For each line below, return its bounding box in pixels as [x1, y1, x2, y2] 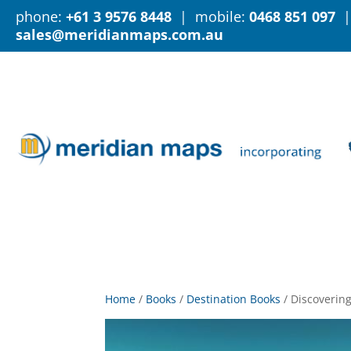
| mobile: [172, 7, 249, 26]
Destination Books [186, 291, 281, 306]
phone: [16, 7, 66, 26]
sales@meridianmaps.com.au [16, 25, 223, 44]
